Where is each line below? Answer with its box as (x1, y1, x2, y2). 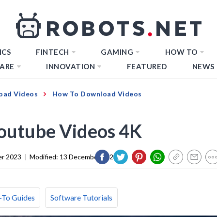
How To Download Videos (52, 89, 142, 98)
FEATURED (126, 62, 167, 71)
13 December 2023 (60, 152, 117, 161)
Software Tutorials (50, 192, 112, 202)
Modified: (30, 152, 60, 161)
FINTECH (36, 47, 69, 56)
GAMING (101, 47, 133, 56)
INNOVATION (46, 62, 95, 71)
